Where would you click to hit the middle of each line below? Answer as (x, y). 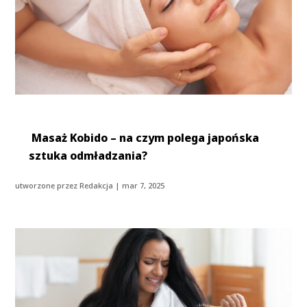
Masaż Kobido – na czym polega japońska (144, 137)
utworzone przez (48, 185)
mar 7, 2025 (144, 185)
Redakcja (97, 185)
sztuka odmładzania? (88, 155)
